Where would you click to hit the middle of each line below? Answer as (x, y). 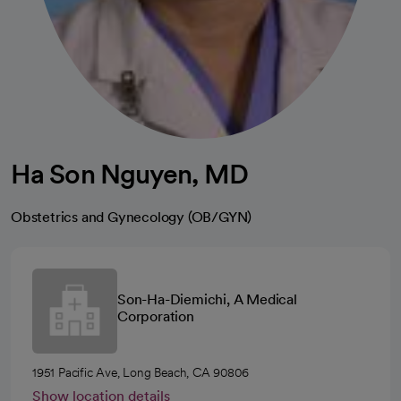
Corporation (156, 317)
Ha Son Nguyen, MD (129, 173)
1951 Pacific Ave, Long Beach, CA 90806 (141, 372)
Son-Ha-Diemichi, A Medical (207, 300)
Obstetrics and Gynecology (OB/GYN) (132, 217)
